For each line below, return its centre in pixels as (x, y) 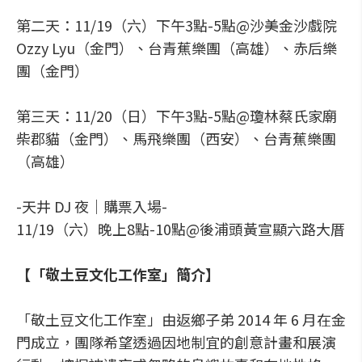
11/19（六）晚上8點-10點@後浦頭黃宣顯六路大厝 (181, 229)
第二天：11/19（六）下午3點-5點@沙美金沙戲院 (177, 25)
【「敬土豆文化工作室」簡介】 (118, 274)
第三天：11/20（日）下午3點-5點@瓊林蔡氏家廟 (177, 116)
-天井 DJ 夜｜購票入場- (92, 206)
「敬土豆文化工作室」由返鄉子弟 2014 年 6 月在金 (181, 319)
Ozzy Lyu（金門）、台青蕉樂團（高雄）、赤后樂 (177, 48)
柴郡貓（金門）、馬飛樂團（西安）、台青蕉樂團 (176, 138)
